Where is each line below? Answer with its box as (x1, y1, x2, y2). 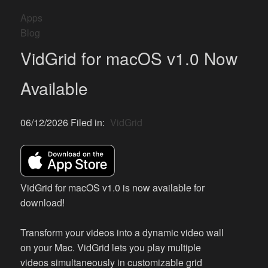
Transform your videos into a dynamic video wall (20, 225, 224, 239)
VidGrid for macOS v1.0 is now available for (20, 180, 205, 194)
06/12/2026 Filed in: (20, 115, 108, 129)
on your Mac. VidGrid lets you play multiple (20, 240, 202, 254)
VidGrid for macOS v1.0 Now (20, 46, 238, 70)
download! (20, 195, 65, 209)
